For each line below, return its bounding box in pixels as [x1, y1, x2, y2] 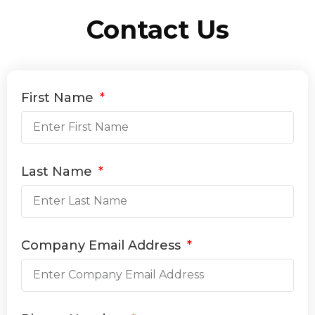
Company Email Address [21, 237, 184, 253]
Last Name [21, 163, 96, 179]
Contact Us [86, 13, 229, 45]
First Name [21, 89, 97, 105]
